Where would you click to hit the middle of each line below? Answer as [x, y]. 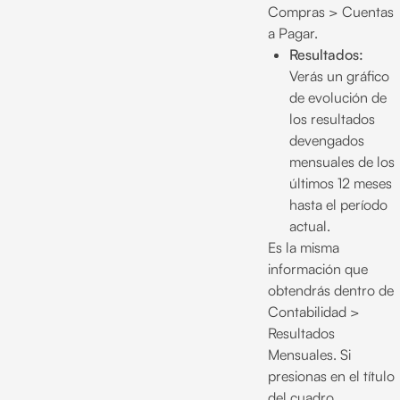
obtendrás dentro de [331, 290]
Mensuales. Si [309, 354]
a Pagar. [293, 33]
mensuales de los [342, 162]
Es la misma [304, 247]
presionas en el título [331, 376]
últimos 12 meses [341, 183]
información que [318, 269]
